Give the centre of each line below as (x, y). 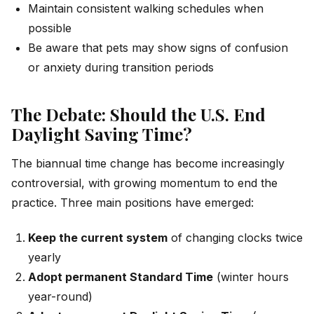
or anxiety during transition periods (121, 68)
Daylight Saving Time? (102, 134)
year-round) (60, 297)
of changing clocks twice (235, 238)
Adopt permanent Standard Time (121, 277)
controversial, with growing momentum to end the (144, 183)
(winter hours (251, 277)
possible (50, 28)
